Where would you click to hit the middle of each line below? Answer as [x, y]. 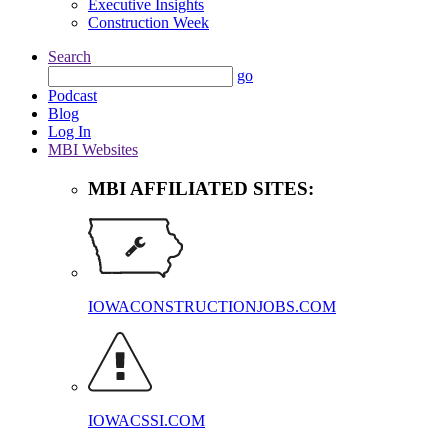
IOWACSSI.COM [146, 421]
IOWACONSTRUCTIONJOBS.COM [212, 307]
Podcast [72, 95]
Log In [69, 131]
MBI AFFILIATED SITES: [201, 188]
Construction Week [148, 22]
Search [69, 56]
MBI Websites [93, 149]
